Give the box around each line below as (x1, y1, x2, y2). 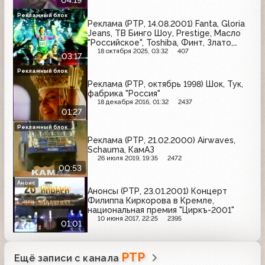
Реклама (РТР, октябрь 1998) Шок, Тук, (88, 79, 243, 89)
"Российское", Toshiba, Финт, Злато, (88, 37, 233, 47)
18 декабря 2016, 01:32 (97, 98, 169, 106)
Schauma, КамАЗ (88, 144, 154, 154)
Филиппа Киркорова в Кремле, (88, 196, 214, 206)
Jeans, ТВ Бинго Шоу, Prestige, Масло (88, 28, 241, 38)
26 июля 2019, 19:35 (97, 154, 158, 162)
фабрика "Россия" (88, 89, 160, 99)
